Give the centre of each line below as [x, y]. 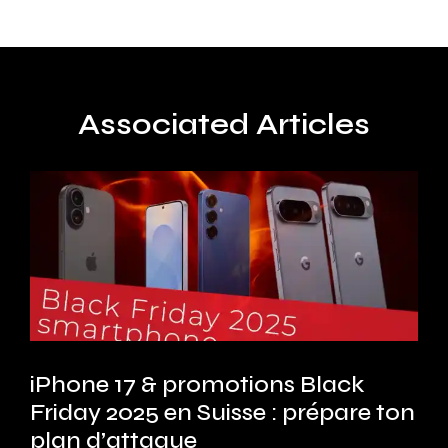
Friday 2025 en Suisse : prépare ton [222, 412]
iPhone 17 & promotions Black [197, 384]
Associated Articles [224, 123]
